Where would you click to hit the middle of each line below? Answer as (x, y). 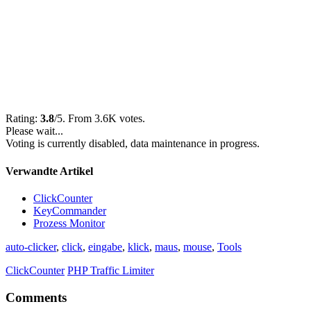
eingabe (105, 247)
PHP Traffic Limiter (111, 270)
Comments (36, 297)
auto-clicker (31, 247)
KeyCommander (70, 211)
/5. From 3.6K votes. (100, 119)
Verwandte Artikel (49, 171)
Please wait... (34, 131)
